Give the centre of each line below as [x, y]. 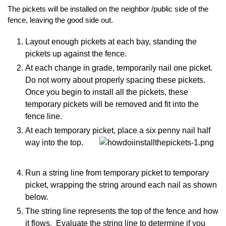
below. [37, 197]
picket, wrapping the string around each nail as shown [121, 185]
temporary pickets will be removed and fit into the [112, 104]
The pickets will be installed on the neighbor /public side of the [108, 9]
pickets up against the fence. [76, 53]
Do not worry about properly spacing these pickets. [116, 80]
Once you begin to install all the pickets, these [107, 92]
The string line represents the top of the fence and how [122, 211]
